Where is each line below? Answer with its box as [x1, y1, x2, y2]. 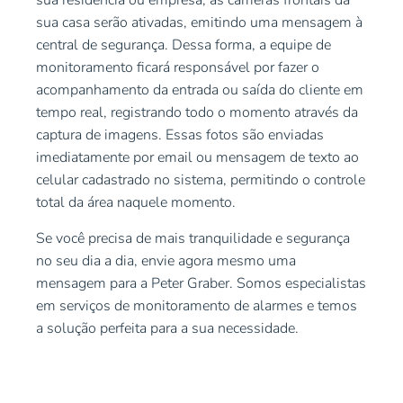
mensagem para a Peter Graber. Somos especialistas [36, 273, 366, 293]
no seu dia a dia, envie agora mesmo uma [36, 250, 296, 271]
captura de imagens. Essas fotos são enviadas [36, 125, 324, 146]
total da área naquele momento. [36, 193, 236, 213]
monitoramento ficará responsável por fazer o [36, 58, 319, 78]
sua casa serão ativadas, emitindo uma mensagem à [36, 13, 363, 33]
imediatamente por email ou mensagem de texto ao [36, 148, 359, 168]
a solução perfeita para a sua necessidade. [36, 318, 299, 338]
